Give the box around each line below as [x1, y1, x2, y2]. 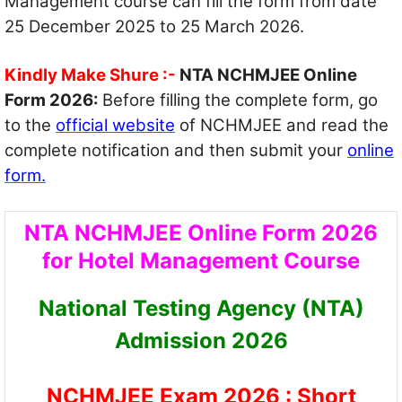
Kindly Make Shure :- [4, 64, 176, 85]
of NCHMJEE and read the [175, 114, 389, 135]
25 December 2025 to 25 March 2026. [4, 16, 304, 38]
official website [56, 114, 175, 135]
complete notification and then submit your [4, 139, 347, 161]
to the [4, 114, 56, 135]
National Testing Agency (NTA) [38, 295, 364, 322]
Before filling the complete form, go [102, 89, 378, 110]
